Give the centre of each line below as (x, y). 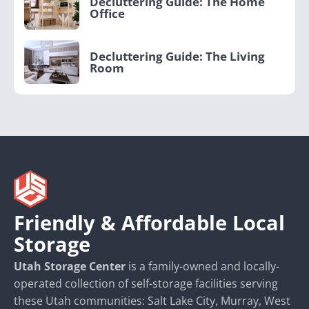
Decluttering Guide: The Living (177, 56)
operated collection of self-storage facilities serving (146, 284)
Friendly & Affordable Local (149, 223)
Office (107, 13)
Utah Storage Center (70, 267)
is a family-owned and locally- (202, 267)
